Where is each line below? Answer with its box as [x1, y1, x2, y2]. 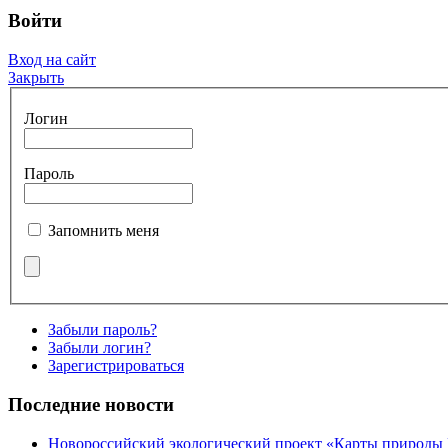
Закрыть [8, 68, 64, 86]
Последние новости [8, 393, 174, 415]
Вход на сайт [8, 50, 96, 68]
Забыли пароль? [48, 321, 157, 339]
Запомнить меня [48, 222, 159, 240]
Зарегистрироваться [48, 357, 184, 375]
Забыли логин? [48, 339, 151, 357]
